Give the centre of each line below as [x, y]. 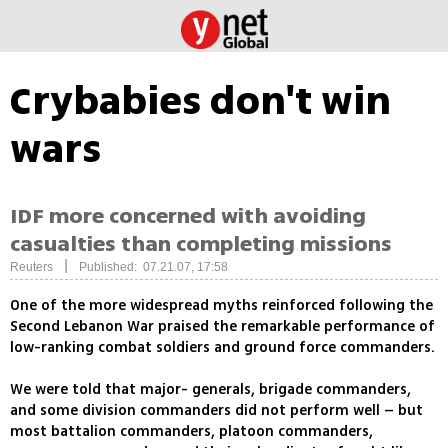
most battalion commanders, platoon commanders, [191, 432]
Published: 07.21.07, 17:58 [153, 267]
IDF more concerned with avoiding [188, 216]
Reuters [31, 267]
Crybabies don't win [200, 101]
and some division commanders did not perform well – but [216, 411]
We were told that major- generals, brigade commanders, [210, 390]
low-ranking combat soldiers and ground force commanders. [222, 348]
